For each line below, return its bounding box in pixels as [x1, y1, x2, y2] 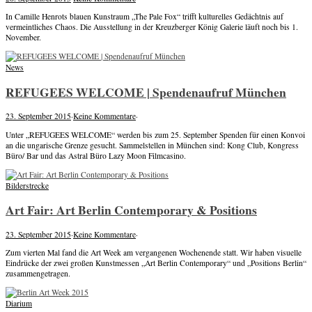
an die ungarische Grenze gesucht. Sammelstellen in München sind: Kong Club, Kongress [6, 139, 299, 150]
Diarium [6, 297, 32, 309]
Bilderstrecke [6, 180, 49, 191]
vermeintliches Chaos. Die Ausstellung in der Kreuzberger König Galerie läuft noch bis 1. [6, 22, 298, 33]
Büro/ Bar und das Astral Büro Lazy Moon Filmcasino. [6, 150, 186, 161]
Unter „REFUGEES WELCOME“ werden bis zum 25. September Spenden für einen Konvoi [6, 129, 305, 140]
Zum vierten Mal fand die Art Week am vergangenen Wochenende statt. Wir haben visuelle [6, 247, 302, 258]
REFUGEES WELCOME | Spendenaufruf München [6, 82, 286, 101]
